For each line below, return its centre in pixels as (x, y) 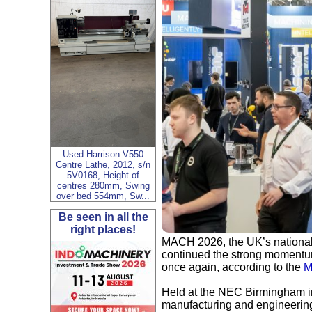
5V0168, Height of (103, 175)
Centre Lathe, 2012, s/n (103, 165)
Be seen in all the (103, 217)
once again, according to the (233, 267)
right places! (103, 230)
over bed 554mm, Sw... (103, 196)
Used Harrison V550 (103, 155)
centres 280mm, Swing (103, 186)
